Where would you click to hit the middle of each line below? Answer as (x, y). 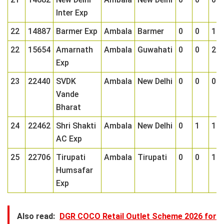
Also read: (36, 216)
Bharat (68, 107)
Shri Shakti (76, 126)
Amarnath (74, 50)
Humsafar (74, 170)
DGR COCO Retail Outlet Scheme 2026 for (138, 216)
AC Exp (69, 139)
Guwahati (155, 50)
